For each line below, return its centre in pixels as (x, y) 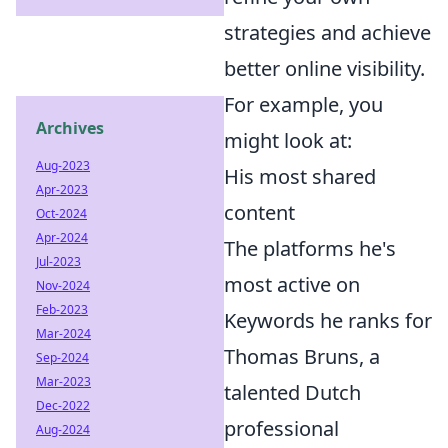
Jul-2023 (58, 261)
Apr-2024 (62, 237)
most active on (292, 284)
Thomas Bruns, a (302, 356)
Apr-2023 (62, 189)
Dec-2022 (63, 405)
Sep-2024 (62, 357)
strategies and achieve (327, 32)
